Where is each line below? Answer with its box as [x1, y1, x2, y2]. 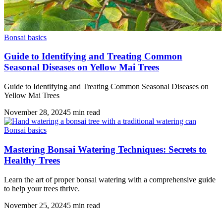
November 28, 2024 [4, 108, 67, 117]
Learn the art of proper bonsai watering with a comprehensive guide [4, 175, 216, 184]
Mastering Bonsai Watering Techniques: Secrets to [4, 144, 207, 155]
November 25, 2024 [4, 201, 67, 210]
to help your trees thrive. [4, 184, 80, 193]
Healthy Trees [4, 155, 60, 166]
